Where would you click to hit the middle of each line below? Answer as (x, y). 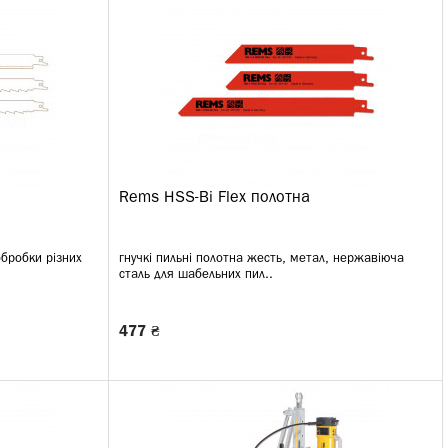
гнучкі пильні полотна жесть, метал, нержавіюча (261, 258)
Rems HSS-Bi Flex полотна (214, 198)
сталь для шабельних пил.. (196, 274)
